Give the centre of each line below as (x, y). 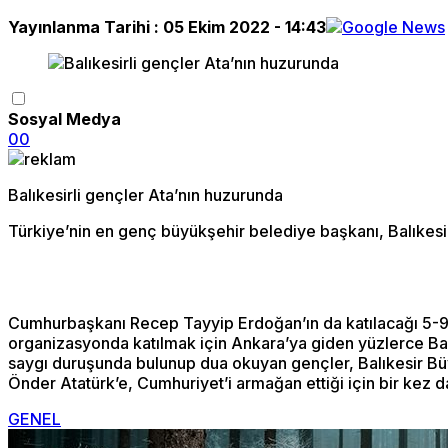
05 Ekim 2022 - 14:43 (244, 26)
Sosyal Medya (64, 118)
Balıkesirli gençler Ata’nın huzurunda (145, 194)
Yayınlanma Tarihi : (85, 26)
